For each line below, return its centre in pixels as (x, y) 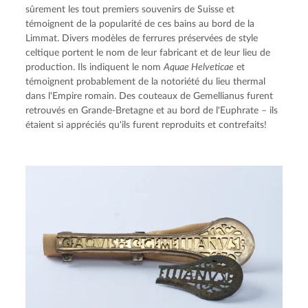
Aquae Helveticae (199, 67)
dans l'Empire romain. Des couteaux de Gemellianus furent (150, 96)
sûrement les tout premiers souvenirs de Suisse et (130, 9)
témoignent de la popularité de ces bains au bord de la (140, 24)
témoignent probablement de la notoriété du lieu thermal (146, 81)
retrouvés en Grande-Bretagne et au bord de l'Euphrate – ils (152, 110)
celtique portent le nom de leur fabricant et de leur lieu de (148, 53)
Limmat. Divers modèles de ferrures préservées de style (142, 38)
